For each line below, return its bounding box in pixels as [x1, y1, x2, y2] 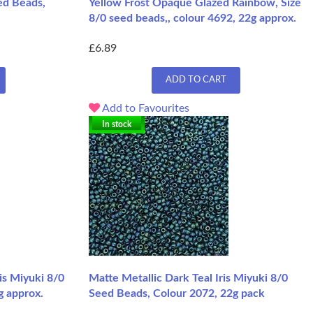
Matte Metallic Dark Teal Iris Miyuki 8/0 [89, 272, 288, 284]
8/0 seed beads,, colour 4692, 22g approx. [89, 12, 296, 24]
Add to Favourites [100, 103, 189, 115]
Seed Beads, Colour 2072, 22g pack [89, 288, 265, 300]
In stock [102, 120, 131, 129]
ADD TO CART [165, 75, 226, 85]
